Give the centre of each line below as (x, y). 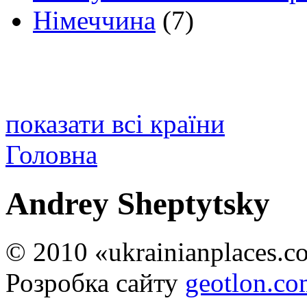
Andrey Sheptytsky (138, 203)
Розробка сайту (95, 283)
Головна (51, 155)
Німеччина (94, 21)
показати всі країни (115, 124)
